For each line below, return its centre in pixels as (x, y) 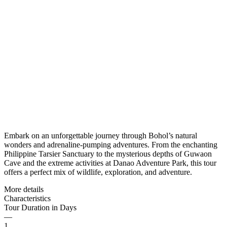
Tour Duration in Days (40, 207)
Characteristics (27, 198)
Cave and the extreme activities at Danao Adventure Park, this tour (110, 163)
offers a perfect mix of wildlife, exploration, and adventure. (98, 172)
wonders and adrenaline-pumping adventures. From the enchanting (111, 144)
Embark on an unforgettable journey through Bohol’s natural (101, 135)
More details (24, 189)
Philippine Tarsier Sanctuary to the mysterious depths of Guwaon (108, 154)
